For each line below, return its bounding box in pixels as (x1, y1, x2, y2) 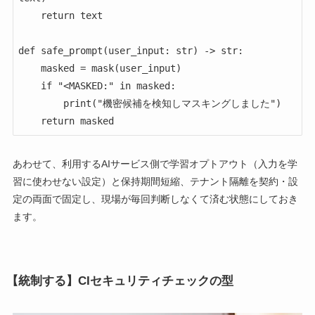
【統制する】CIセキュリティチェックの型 (6, 274, 233, 288)
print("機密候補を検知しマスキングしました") (18, 97, 63, 109)
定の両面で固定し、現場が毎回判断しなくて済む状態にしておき (12, 193, 298, 205)
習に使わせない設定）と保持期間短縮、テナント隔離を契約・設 (12, 175, 298, 187)
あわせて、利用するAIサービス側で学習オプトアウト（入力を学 (12, 157, 297, 169)
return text (18, 9, 41, 21)
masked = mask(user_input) (18, 62, 41, 74)
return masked (40, 115, 114, 127)
